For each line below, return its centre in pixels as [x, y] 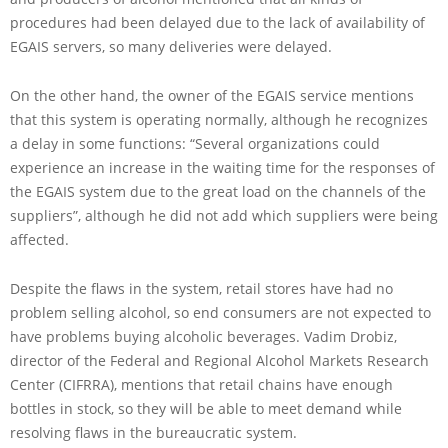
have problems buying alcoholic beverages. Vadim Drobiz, [203, 336]
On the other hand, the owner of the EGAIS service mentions [212, 95]
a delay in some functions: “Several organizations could [195, 143]
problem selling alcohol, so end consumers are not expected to [220, 312]
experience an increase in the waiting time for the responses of [222, 167]
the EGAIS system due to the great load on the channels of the [218, 191]
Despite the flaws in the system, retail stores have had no [201, 288]
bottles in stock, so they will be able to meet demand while [206, 408]
